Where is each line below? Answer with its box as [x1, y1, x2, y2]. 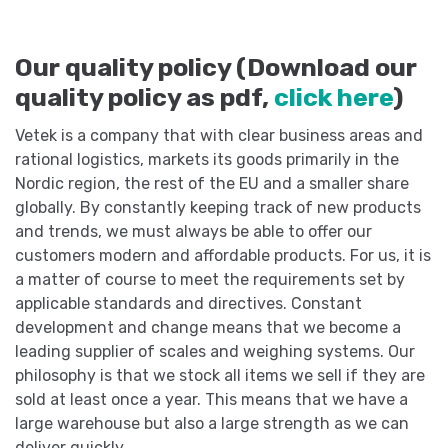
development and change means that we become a [15, 318, 401, 338]
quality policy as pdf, [15, 82, 274, 113]
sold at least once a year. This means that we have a [15, 390, 408, 410]
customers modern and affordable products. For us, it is [15, 246, 431, 266]
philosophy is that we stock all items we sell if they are [15, 366, 425, 386]
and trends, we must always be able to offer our [15, 222, 372, 242]
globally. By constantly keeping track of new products [15, 198, 421, 218]
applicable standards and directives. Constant [15, 294, 362, 314]
